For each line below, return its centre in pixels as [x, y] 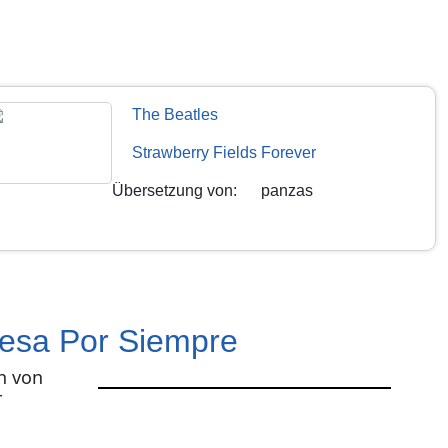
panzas [287, 190]
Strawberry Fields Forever [224, 152]
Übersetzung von [173, 190]
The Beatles [175, 114]
